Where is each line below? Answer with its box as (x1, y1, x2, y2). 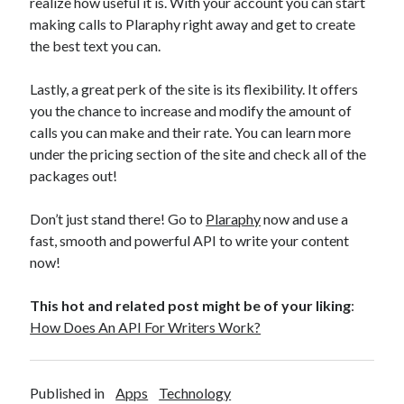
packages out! (30, 167, 118, 185)
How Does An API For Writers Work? (30, 318, 262, 336)
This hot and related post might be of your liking (30, 297, 352, 315)
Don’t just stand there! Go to (30, 210, 207, 228)
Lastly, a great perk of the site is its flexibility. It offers (30, 80, 359, 98)
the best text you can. (30, 37, 161, 55)
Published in (30, 384, 106, 402)
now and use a (261, 210, 349, 228)
